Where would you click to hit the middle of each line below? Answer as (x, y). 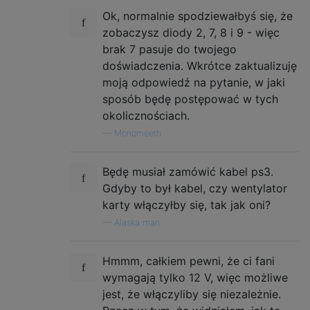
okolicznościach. (146, 116)
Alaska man (137, 223)
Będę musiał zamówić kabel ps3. (188, 172)
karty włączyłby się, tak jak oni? (186, 205)
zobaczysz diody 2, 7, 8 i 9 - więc (191, 33)
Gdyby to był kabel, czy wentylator (195, 189)
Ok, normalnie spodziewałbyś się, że (198, 16)
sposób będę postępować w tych (190, 99)
